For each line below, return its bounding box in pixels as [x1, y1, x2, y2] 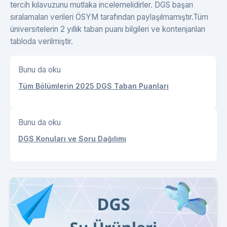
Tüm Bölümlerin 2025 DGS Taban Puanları [18, 82, 169, 91]
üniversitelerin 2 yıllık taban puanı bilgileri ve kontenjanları [10, 24, 205, 34]
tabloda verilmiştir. [10, 36, 73, 47]
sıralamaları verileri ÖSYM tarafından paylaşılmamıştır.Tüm [10, 12, 208, 22]
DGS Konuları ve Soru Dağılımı [18, 134, 126, 143]
